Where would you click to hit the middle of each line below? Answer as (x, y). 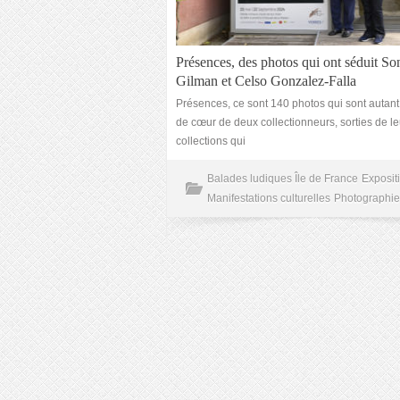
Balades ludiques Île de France (283, 179)
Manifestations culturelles (269, 198)
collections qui (211, 141)
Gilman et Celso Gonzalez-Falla (266, 81)
